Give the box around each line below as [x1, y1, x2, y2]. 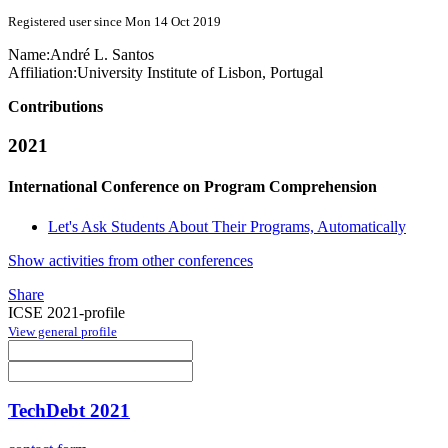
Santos [112, 46, 154, 64]
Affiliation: [8, 64, 77, 82]
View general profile [8, 323, 117, 339]
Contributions [8, 98, 103, 116]
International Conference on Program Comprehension [8, 178, 377, 196]
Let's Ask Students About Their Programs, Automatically [48, 217, 406, 235]
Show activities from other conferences [8, 251, 253, 269]
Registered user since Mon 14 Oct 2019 [8, 14, 221, 30]
